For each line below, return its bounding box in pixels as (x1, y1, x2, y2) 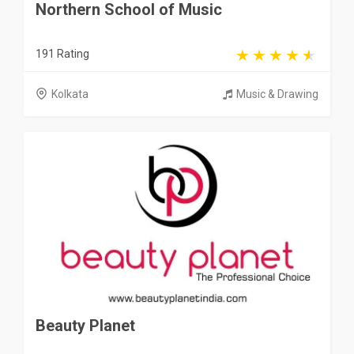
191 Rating (36, 47, 89, 60)
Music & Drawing (236, 87, 318, 100)
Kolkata (51, 87, 88, 100)
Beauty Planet (36, 315, 135, 335)
